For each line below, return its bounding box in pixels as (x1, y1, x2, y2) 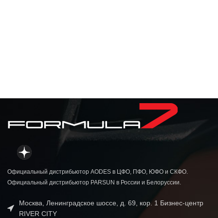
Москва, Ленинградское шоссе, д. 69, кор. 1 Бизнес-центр (19, 199, 203, 207)
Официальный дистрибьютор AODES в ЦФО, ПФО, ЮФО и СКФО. (7, 168, 188, 176)
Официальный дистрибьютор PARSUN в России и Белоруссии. (7, 179, 181, 186)
